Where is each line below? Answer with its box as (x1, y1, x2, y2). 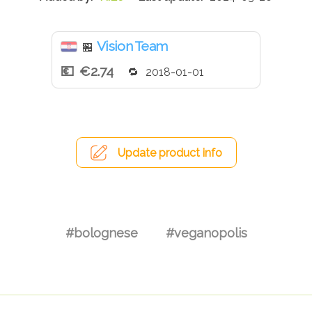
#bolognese (65, 225, 138, 240)
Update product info (117, 146, 222, 160)
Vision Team (97, 38, 168, 54)
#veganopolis (165, 225, 247, 240)
